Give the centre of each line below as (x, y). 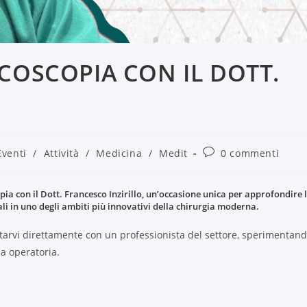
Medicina (119, 153)
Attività (61, 153)
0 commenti (250, 153)
